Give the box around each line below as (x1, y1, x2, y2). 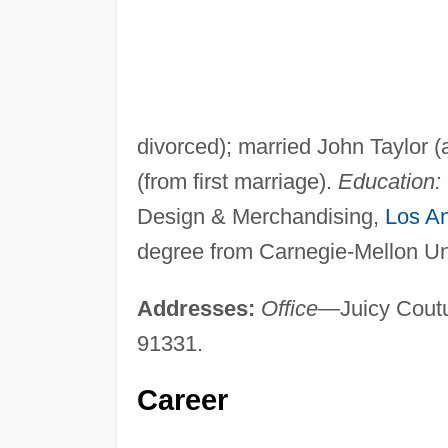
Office (260, 295, 318, 321)
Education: (337, 168, 441, 194)
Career (136, 383, 228, 416)
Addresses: (136, 295, 255, 321)
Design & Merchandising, (136, 203, 385, 229)
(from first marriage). (136, 168, 338, 194)
